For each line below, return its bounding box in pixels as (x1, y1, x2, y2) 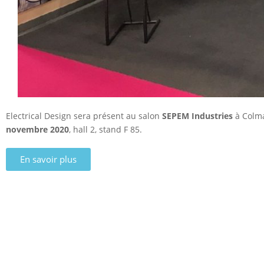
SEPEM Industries (162, 110, 233, 122)
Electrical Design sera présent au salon (6, 110, 162, 122)
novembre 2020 (6, 124, 69, 136)
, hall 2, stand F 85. (69, 124, 142, 136)
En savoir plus (20, 153, 77, 166)
